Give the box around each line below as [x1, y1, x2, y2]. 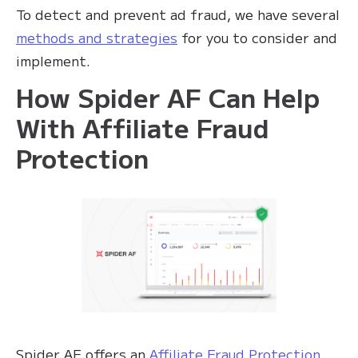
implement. [16, 50, 94, 71]
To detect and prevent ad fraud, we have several [16, 4, 340, 25]
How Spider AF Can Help [16, 78, 320, 116]
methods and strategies [16, 27, 177, 48]
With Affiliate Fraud [16, 109, 269, 146]
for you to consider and [177, 27, 337, 48]
